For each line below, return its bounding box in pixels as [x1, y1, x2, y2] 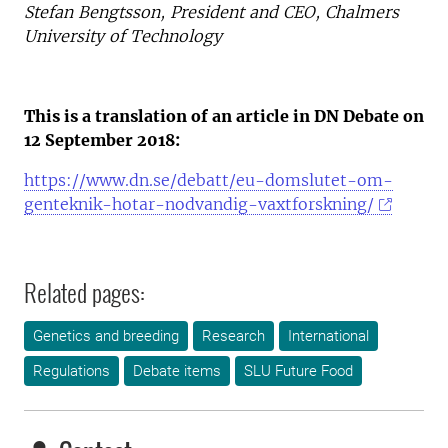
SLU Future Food [244, 362, 353, 380]
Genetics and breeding [33, 327, 179, 345]
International [288, 327, 369, 345]
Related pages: [24, 274, 145, 310]
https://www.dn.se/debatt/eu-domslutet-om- [24, 170, 393, 190]
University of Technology [24, 26, 222, 46]
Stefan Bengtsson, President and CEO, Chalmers [24, 2, 399, 22]
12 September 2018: [24, 130, 184, 150]
